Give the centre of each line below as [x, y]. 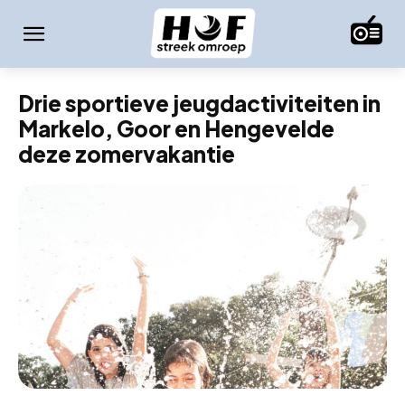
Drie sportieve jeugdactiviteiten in [199, 103]
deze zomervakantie [127, 153]
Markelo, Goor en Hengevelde [176, 128]
